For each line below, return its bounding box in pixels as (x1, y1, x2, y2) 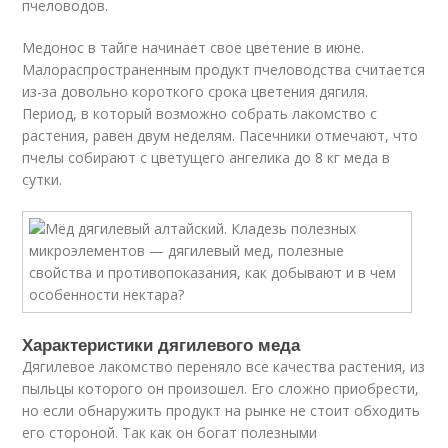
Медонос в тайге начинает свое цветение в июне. (22, 38, 365, 57)
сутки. (22, 170, 63, 189)
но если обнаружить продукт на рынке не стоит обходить (22, 401, 421, 420)
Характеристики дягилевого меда (22, 332, 301, 356)
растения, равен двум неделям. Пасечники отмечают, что (22, 126, 419, 145)
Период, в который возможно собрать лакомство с (22, 104, 378, 123)
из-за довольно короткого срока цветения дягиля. (22, 82, 369, 101)
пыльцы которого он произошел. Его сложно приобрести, (22, 379, 420, 398)
